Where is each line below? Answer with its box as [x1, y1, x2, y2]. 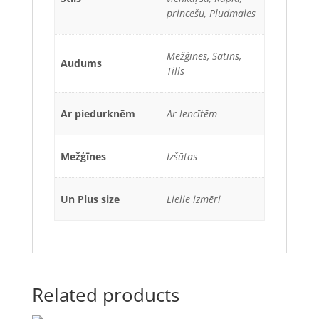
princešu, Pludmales [167, 6, 256, 20]
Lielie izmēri [167, 192, 221, 206]
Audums [61, 56, 102, 70]
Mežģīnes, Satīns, [167, 48, 241, 63]
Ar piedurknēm [61, 106, 135, 120]
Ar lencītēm [167, 106, 217, 120]
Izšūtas [167, 149, 197, 163]
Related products [31, 281, 179, 308]
